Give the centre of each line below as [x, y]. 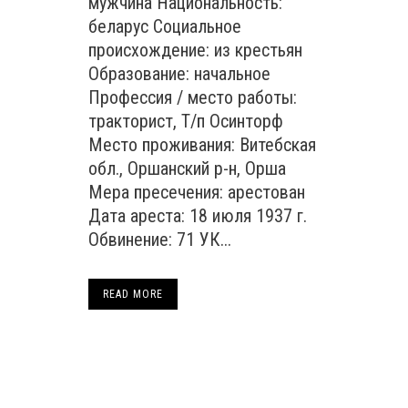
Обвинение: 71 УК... [160, 240]
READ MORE [133, 294]
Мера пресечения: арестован [197, 192]
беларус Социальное [165, 26]
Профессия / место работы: [193, 97]
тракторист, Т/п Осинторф [186, 121]
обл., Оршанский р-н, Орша [187, 168]
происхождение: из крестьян [195, 50]
